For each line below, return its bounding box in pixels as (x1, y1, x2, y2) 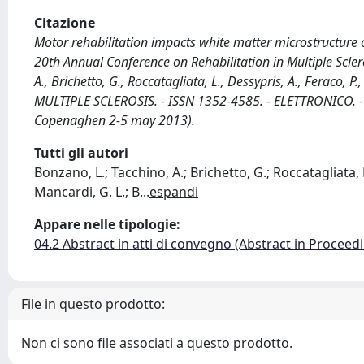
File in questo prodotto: (21, 295, 165, 313)
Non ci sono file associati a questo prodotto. (21, 334, 292, 352)
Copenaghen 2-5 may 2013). (34, 111, 195, 129)
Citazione (34, 14, 95, 32)
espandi (149, 183, 198, 201)
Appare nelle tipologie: (34, 215, 180, 233)
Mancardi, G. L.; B (34, 183, 140, 201)
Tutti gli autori (34, 144, 128, 162)
